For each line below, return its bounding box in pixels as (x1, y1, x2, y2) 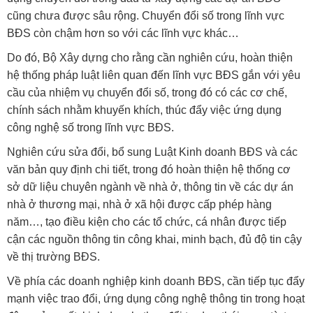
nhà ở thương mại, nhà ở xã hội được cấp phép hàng (7, 198, 272, 211)
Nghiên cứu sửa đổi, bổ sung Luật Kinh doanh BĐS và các (7, 146, 298, 159)
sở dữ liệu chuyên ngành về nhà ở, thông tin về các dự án (7, 181, 293, 194)
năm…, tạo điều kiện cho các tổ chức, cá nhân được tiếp (7, 216, 286, 228)
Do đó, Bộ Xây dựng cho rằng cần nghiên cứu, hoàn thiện (7, 52, 293, 64)
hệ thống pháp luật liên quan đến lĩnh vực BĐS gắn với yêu (7, 69, 300, 82)
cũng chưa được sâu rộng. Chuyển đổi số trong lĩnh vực (7, 10, 284, 22)
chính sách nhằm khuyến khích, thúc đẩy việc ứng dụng (7, 104, 282, 117)
